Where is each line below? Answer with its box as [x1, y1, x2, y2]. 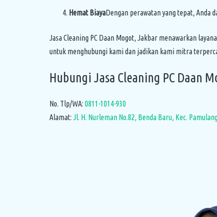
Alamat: [49, 113, 73, 122]
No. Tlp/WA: [49, 99, 85, 108]
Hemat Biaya [69, 8, 106, 17]
